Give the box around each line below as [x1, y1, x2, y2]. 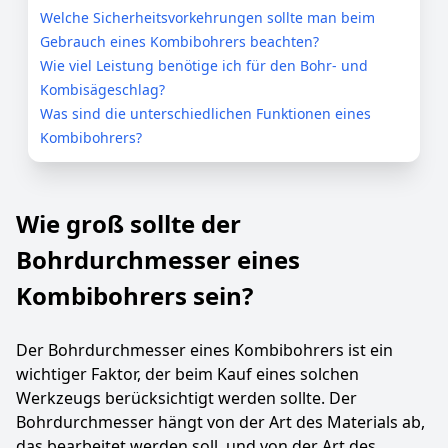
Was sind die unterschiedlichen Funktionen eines [40, 104, 371, 123]
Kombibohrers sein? [16, 279, 253, 312]
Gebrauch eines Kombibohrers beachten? [40, 32, 319, 51]
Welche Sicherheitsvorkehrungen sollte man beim [40, 8, 375, 27]
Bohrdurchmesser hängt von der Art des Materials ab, [16, 411, 425, 433]
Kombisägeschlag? [40, 80, 165, 99]
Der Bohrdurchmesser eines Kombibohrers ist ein [16, 339, 393, 361]
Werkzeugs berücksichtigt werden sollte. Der [16, 387, 357, 409]
